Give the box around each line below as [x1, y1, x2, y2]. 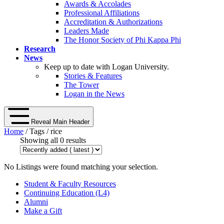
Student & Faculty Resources [24, 179, 116, 188]
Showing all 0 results [20, 136, 86, 145]
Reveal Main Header [31, 118, 89, 126]
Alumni [24, 197, 48, 206]
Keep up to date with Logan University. [44, 62, 169, 71]
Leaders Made [64, 26, 109, 35]
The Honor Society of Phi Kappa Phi [64, 35, 181, 44]
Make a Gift [24, 206, 62, 215]
